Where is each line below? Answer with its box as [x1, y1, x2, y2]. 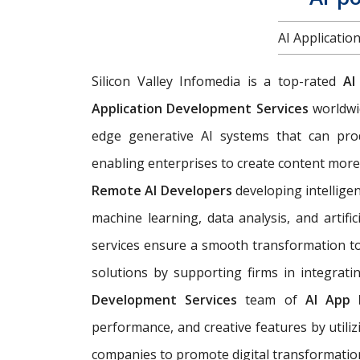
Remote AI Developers [92, 181, 232, 199]
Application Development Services [92, 99, 309, 117]
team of [245, 290, 305, 309]
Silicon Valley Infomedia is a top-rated [92, 72, 343, 90]
